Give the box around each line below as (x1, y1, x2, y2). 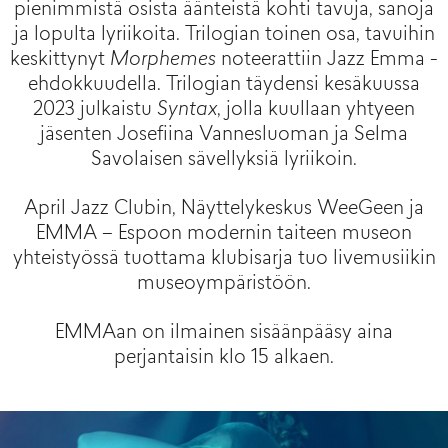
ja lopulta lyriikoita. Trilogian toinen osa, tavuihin (13, 26, 435, 46)
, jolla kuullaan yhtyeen (217, 101, 415, 121)
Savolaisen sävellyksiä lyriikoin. (91, 151, 357, 171)
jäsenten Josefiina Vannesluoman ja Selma (40, 126, 408, 146)
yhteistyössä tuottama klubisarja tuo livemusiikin (12, 250, 436, 270)
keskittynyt (10, 51, 110, 71)
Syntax (157, 101, 217, 121)
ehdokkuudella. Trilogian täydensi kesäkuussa (28, 76, 420, 96)
